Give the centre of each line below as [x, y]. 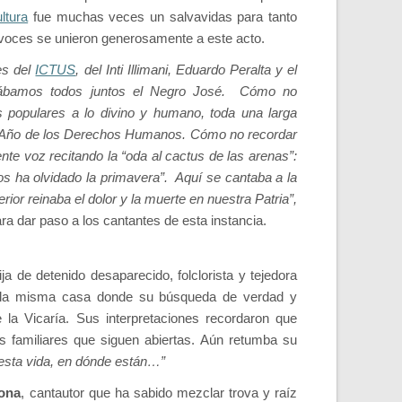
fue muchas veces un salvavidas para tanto [163, 17]
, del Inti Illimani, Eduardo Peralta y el [187, 70]
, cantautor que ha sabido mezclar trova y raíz [159, 393]
